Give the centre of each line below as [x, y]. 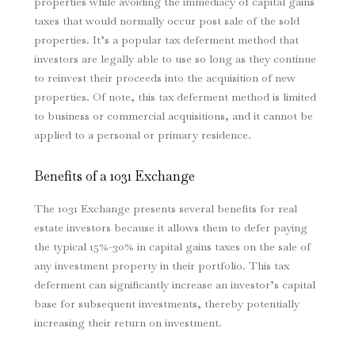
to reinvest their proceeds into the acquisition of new [164, 78]
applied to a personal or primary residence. [142, 135]
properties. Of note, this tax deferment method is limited [175, 97]
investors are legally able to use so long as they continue [175, 59]
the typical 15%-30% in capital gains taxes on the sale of [172, 247]
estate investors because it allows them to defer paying [170, 228]
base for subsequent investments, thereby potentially [166, 304]
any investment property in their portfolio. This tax [161, 266]
